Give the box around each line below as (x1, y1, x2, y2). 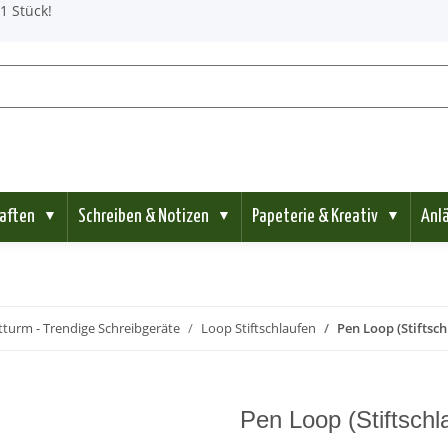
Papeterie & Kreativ (252, 206, 378, 226)
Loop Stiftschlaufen (201, 318, 316, 337)
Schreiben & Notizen (78, 206, 209, 226)
